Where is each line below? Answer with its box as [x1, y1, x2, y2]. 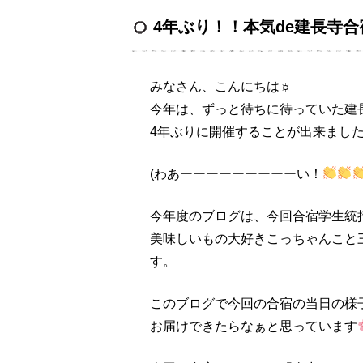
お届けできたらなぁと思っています [150, 318, 358, 333]
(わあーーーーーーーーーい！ [150, 166, 323, 181]
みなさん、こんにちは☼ [150, 79, 293, 93]
